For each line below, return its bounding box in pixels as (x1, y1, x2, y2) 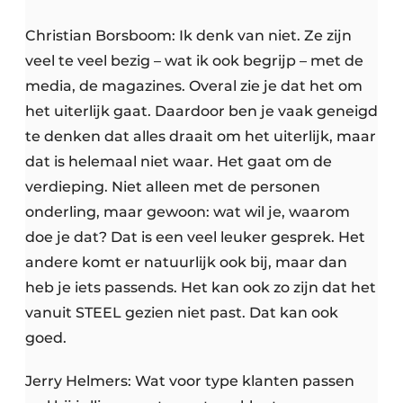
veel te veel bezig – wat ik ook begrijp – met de (25, 52, 363, 70)
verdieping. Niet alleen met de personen (25, 178, 320, 196)
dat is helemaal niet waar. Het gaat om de (25, 153, 332, 171)
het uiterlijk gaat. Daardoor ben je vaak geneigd (25, 103, 378, 121)
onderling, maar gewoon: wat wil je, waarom (25, 203, 350, 221)
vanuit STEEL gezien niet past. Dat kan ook (25, 304, 338, 322)
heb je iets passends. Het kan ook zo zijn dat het (25, 279, 376, 297)
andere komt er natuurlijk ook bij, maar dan (25, 254, 347, 272)
